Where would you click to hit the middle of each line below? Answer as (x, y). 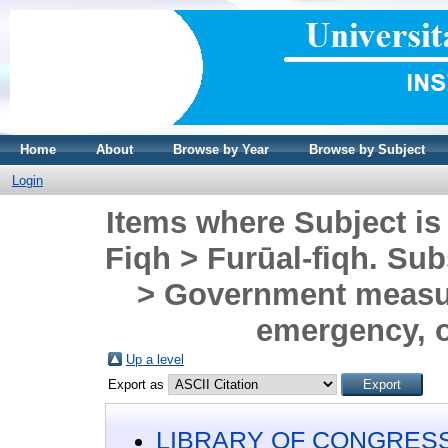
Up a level (155, 359)
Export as (138, 384)
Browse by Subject (367, 149)
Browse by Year (221, 149)
